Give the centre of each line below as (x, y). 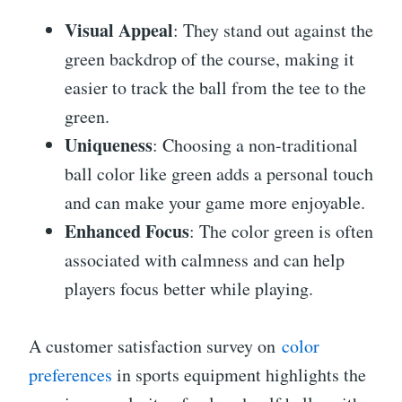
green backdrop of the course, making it (210, 59)
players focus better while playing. (189, 288)
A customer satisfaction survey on (155, 346)
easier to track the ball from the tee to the (215, 87)
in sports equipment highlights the (239, 375)
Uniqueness (109, 145)
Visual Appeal (119, 30)
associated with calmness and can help (205, 260)
